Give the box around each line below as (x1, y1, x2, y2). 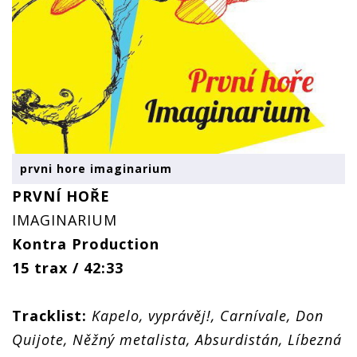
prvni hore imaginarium (20, 161, 172, 176)
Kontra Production (12, 234, 159, 253)
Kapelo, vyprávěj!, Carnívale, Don (92, 306, 324, 325)
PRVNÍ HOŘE (12, 186, 110, 206)
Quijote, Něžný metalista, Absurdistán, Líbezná (12, 330, 342, 349)
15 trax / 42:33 (12, 258, 124, 277)
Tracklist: (12, 306, 87, 325)
